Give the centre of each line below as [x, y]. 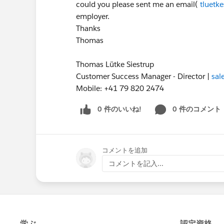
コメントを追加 [125, 150]
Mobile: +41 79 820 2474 [120, 88]
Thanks [88, 28]
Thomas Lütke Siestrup [115, 64]
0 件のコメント [197, 109]
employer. [93, 16]
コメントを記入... [136, 163]
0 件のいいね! [119, 109]
